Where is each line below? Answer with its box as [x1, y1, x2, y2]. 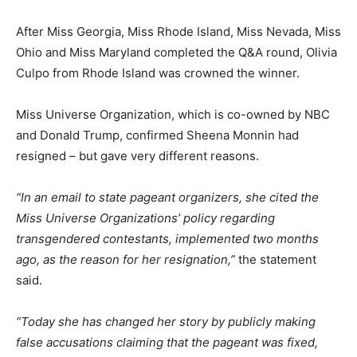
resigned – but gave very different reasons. [16, 147, 259, 163]
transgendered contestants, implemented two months [16, 230, 319, 246]
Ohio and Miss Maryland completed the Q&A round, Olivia [16, 44, 337, 60]
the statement [235, 251, 316, 267]
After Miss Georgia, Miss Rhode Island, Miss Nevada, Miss [16, 23, 341, 39]
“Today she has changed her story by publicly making [16, 313, 316, 329]
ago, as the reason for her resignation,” [16, 251, 235, 267]
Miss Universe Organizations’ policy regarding [16, 210, 275, 226]
